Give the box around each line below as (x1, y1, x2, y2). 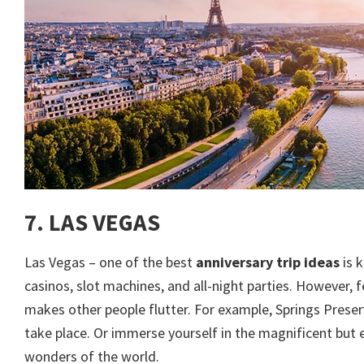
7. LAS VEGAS (24, 208, 160, 238)
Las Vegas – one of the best (24, 252, 196, 271)
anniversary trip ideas (196, 252, 340, 271)
